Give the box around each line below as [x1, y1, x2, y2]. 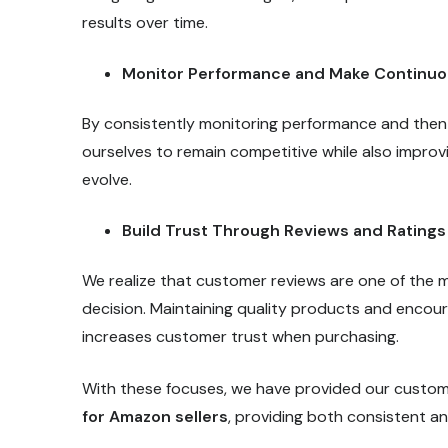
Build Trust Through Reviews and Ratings [122, 219, 446, 241]
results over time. [82, 11, 208, 33]
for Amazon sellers [82, 405, 228, 427]
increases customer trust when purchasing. [82, 325, 399, 347]
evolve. [82, 168, 132, 190]
